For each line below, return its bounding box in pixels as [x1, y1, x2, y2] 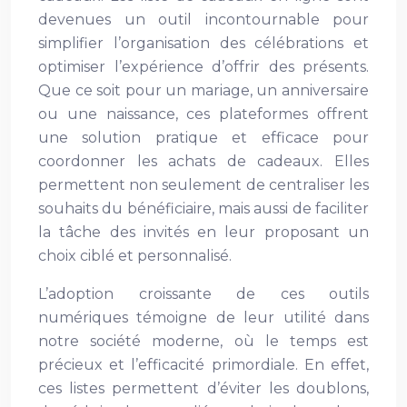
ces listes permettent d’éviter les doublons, [38, 380, 369, 397]
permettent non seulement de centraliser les [38, 176, 369, 194]
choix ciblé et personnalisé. [38, 247, 232, 264]
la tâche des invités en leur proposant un [38, 223, 369, 241]
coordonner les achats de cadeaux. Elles [38, 153, 369, 170]
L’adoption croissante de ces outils [38, 285, 369, 303]
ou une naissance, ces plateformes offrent [38, 105, 369, 123]
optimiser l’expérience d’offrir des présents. [38, 58, 369, 75]
